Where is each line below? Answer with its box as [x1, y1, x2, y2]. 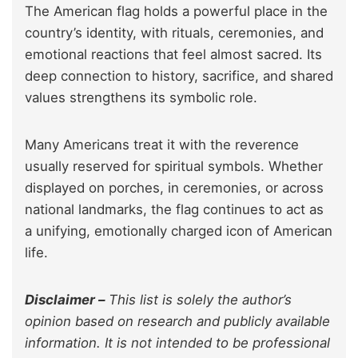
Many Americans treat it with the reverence [25, 137, 299, 153]
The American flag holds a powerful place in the [25, 3, 328, 20]
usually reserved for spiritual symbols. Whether [25, 158, 323, 175]
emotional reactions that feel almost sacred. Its [25, 46, 322, 63]
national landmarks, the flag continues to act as [25, 201, 324, 218]
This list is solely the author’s [105, 292, 292, 308]
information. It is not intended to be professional [25, 335, 330, 352]
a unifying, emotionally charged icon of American [25, 223, 332, 240]
